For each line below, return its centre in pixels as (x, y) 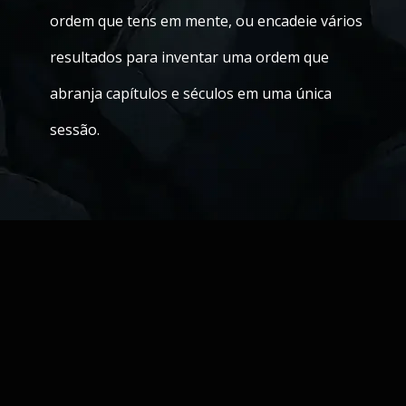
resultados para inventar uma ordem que (189, 57)
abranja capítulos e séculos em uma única (191, 93)
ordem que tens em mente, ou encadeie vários (206, 21)
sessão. (75, 130)
